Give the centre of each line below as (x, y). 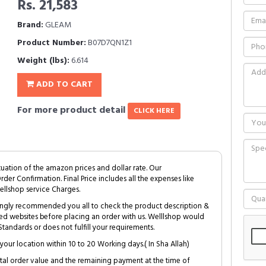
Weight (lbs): (43, 61)
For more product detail (72, 110)
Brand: (30, 25)
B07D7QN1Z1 (109, 43)
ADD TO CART (63, 85)
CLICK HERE (154, 111)
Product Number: (52, 43)
